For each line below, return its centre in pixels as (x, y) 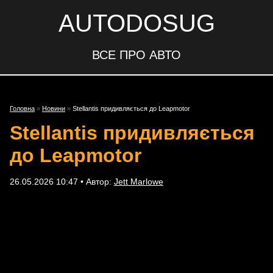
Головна (22, 108)
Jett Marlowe (139, 182)
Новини (54, 108)
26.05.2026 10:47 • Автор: (62, 182)
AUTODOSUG (136, 23)
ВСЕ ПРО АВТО (136, 55)
